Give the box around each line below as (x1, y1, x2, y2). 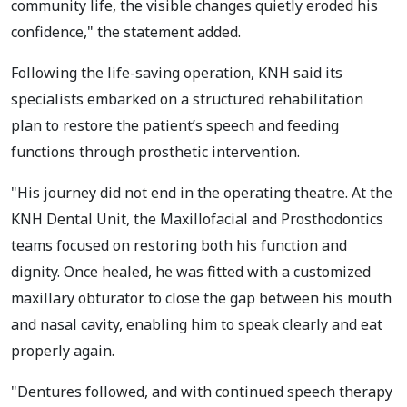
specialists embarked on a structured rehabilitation (11, 88, 363, 109)
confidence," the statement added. (11, 21, 241, 42)
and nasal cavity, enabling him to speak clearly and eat (11, 313, 382, 334)
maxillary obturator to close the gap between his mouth (11, 287, 392, 308)
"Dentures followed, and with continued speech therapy (11, 381, 392, 402)
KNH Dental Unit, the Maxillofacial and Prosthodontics (11, 208, 383, 229)
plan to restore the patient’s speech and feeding (11, 114, 339, 135)
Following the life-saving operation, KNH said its (11, 62, 342, 83)
